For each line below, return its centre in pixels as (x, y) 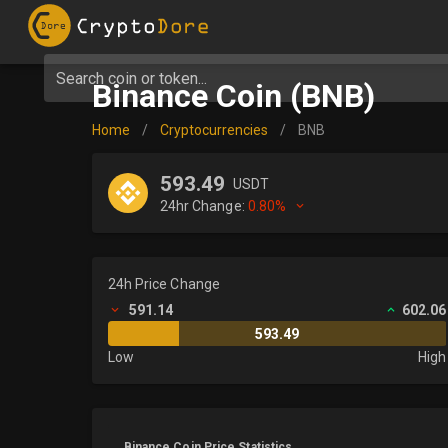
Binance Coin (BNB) (233, 96)
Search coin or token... (131, 78)
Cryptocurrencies (213, 130)
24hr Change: (203, 206)
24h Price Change (164, 284)
